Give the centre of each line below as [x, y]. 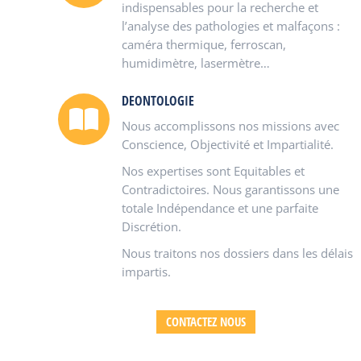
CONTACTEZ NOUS [205, 322]
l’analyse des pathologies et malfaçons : [231, 26]
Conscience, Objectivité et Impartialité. [228, 144]
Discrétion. [151, 226]
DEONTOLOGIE [158, 101]
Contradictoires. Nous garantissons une [230, 189]
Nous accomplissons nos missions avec [230, 126]
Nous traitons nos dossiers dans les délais [237, 253]
